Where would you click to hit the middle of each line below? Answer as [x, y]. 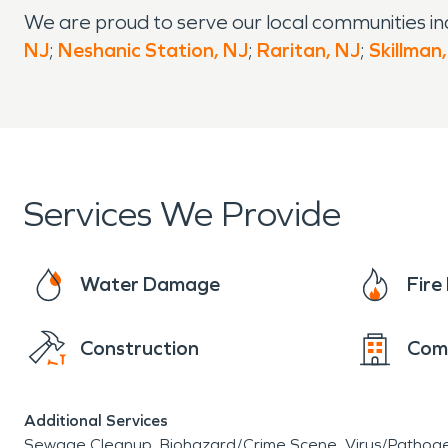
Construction [139, 348]
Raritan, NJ [308, 50]
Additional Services [96, 420]
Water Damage [150, 284]
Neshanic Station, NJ [153, 50]
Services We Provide [182, 214]
